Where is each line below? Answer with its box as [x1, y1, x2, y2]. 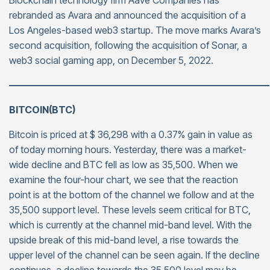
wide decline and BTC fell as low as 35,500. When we [9, 159, 238, 171]
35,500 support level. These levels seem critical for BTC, [9, 204, 251, 216]
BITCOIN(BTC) [9, 104, 75, 116]
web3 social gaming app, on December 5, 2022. [9, 54, 213, 66]
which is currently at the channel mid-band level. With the [9, 219, 252, 231]
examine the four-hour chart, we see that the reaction [9, 174, 238, 186]
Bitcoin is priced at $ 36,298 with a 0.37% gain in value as [9, 128, 253, 140]
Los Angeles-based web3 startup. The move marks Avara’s [9, 24, 261, 36]
